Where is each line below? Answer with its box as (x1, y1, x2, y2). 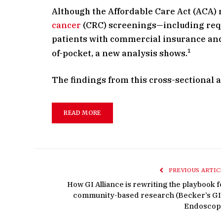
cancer (52, 20, 81, 31)
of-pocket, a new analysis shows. (52, 47, 188, 59)
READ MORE (64, 109, 101, 117)
